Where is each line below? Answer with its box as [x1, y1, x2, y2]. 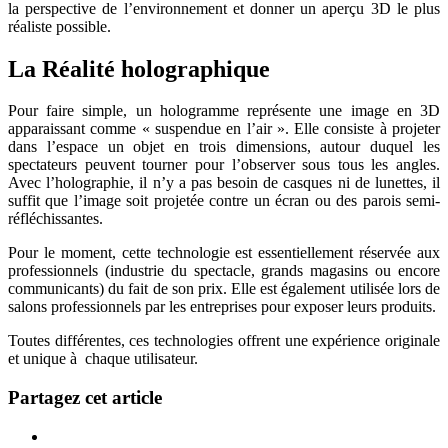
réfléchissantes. [8, 210, 103, 228]
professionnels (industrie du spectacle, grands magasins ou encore [8, 262, 440, 280]
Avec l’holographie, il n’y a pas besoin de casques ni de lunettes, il [8, 174, 440, 192]
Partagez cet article [8, 387, 162, 409]
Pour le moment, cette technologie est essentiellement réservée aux [8, 244, 440, 262]
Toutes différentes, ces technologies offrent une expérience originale [8, 332, 440, 350]
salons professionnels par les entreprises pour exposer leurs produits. [8, 298, 436, 316]
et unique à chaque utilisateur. [8, 350, 198, 368]
